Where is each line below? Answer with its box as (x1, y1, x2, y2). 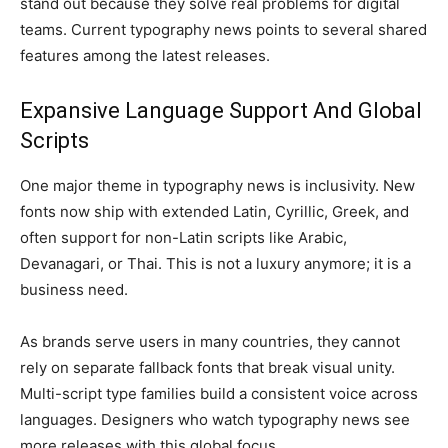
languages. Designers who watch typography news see (20, 410, 410, 429)
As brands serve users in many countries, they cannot (20, 332, 400, 351)
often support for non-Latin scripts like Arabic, (20, 228, 347, 247)
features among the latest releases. (20, 46, 270, 65)
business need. (20, 280, 128, 299)
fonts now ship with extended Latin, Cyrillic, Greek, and (20, 202, 409, 221)
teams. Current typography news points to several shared (20, 20, 427, 39)
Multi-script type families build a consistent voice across (20, 384, 418, 403)
